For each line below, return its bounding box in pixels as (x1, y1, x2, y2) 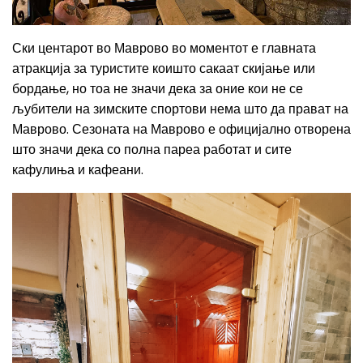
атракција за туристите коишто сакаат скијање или (12, 59, 315, 78)
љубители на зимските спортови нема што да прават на (12, 100, 348, 118)
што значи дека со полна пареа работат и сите (12, 140, 292, 159)
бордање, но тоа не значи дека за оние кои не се (12, 79, 303, 98)
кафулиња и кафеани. (12, 160, 143, 179)
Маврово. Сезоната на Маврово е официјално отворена (12, 120, 351, 139)
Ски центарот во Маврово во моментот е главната (12, 39, 316, 58)
